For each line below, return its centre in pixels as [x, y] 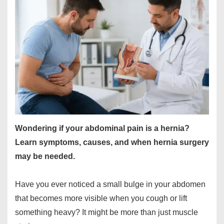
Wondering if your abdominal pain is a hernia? [102, 128]
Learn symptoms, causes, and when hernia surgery [112, 142]
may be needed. [45, 156]
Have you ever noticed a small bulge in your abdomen [110, 184]
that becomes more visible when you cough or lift [101, 198]
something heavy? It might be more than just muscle [106, 212]
